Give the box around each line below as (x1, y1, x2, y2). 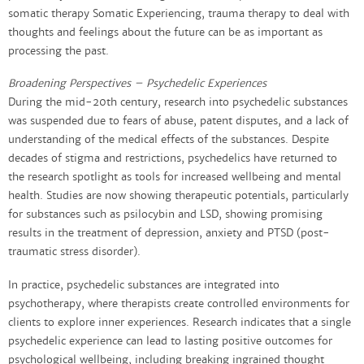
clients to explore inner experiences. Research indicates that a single (8, 316, 351, 330)
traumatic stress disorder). (8, 245, 144, 259)
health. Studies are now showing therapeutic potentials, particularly (8, 189, 349, 203)
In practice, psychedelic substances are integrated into (8, 279, 279, 292)
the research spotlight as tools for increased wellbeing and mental (8, 171, 341, 184)
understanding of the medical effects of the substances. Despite (8, 133, 329, 147)
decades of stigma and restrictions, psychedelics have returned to (8, 152, 337, 166)
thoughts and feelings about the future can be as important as (8, 25, 323, 39)
